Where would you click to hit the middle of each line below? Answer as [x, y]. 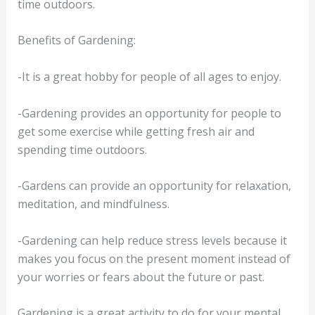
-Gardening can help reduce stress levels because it [152, 240]
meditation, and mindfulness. [93, 204]
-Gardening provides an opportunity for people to [149, 113]
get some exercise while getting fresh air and [136, 131]
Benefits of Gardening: [76, 40]
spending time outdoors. [82, 149]
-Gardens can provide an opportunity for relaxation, [154, 186]
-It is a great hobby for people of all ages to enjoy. [149, 77]
